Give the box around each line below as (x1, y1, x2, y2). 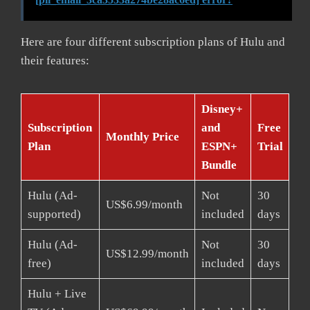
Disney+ (201, 102, 243, 116)
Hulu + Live (27, 287, 86, 301)
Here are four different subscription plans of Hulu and (21, 35, 285, 49)
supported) (27, 208, 81, 221)
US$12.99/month (105, 247, 189, 261)
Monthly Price (105, 130, 179, 144)
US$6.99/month (105, 198, 183, 212)
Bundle (201, 158, 237, 172)
